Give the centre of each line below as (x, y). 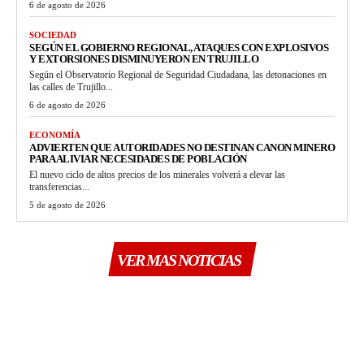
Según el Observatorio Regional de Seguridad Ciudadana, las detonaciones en (178, 74)
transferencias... (59, 186)
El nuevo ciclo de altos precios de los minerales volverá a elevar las (157, 174)
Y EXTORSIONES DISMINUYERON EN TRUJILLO (144, 58)
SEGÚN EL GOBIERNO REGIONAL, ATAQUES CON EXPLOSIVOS (179, 47)
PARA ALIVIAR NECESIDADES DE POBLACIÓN (138, 158)
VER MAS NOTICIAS (178, 260)
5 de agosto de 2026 (67, 204)
